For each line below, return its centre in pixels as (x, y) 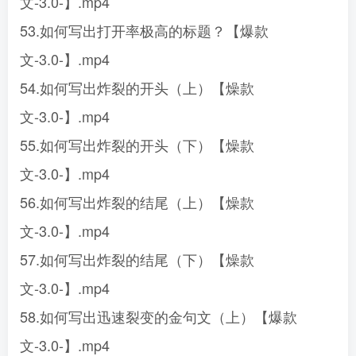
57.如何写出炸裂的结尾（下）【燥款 (137, 259)
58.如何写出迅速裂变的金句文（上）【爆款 (159, 316)
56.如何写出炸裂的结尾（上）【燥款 (137, 202)
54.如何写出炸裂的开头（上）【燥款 (137, 87)
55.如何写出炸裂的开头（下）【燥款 (137, 145)
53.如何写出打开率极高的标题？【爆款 (144, 30)
